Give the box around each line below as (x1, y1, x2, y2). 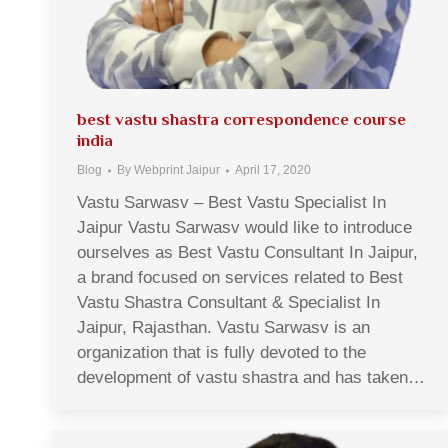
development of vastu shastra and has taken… (77, 368, 425, 387)
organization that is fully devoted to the (77, 343, 366, 362)
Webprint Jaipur (134, 163, 220, 177)
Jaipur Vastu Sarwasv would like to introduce (77, 218, 412, 237)
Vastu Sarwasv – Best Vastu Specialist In (77, 193, 386, 212)
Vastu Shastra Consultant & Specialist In (77, 293, 380, 312)
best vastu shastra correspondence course (77, 110, 406, 129)
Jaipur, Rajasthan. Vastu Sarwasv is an (77, 318, 370, 337)
